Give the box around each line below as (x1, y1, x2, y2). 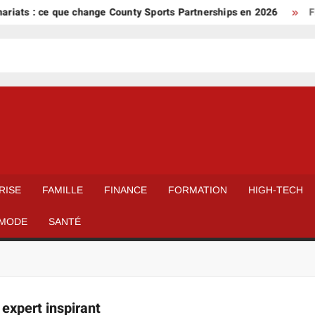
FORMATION (168, 184, 228, 195)
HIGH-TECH (248, 184, 304, 195)
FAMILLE (42, 184, 84, 195)
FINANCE (104, 184, 148, 195)
